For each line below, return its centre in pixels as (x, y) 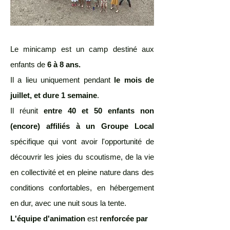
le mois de (134, 80)
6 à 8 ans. (64, 64)
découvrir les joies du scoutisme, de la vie (82, 157)
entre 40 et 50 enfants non (96, 111)
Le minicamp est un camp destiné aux (82, 49)
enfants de (29, 64)
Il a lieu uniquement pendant (62, 80)
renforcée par (124, 218)
